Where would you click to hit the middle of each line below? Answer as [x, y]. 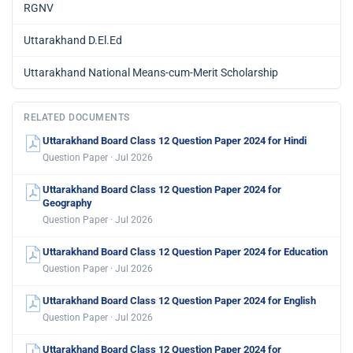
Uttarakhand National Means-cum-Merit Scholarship [151, 73]
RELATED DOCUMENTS [77, 118]
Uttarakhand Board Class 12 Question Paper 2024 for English [179, 301]
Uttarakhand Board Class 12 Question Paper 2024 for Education [185, 252]
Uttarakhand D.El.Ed [73, 41]
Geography [67, 203]
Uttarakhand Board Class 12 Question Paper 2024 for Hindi [175, 141]
